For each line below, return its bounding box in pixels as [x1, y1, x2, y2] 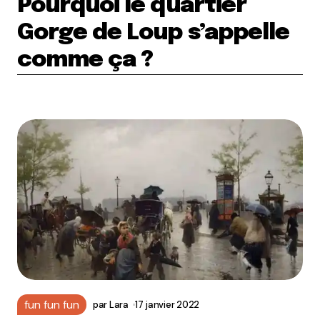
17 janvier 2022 [134, 299, 200, 311]
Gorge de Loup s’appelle [17, 21, 289, 45]
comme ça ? [17, 49, 154, 72]
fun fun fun [24, 297, 79, 312]
